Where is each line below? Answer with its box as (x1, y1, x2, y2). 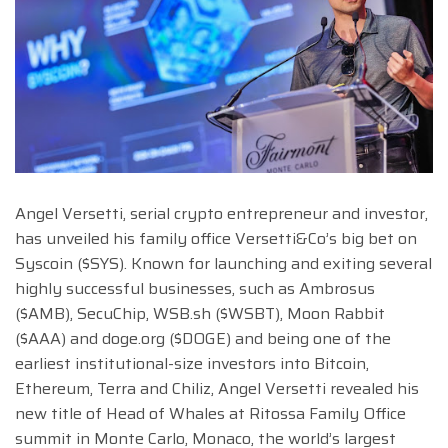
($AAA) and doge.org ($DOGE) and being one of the (15, 325, 391, 351)
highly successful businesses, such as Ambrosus (15, 275, 375, 301)
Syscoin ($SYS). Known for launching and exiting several (15, 250, 432, 276)
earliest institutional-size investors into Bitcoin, (15, 350, 369, 376)
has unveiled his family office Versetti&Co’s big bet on (15, 225, 417, 251)
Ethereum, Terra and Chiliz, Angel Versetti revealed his (15, 375, 419, 401)
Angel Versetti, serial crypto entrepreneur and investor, (15, 200, 428, 226)
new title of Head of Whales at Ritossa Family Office (15, 400, 406, 426)
